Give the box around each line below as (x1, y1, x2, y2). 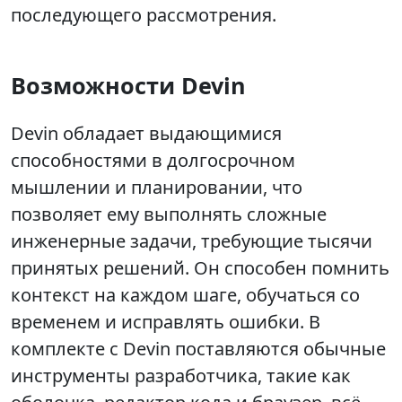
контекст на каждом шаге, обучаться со (11, 283, 360, 308)
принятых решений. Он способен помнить (11, 256, 389, 281)
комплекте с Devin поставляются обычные (11, 336, 386, 362)
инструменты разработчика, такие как (11, 363, 351, 389)
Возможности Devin (11, 70, 246, 101)
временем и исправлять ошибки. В (11, 310, 320, 335)
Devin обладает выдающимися (11, 121, 282, 146)
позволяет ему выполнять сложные (11, 202, 327, 227)
